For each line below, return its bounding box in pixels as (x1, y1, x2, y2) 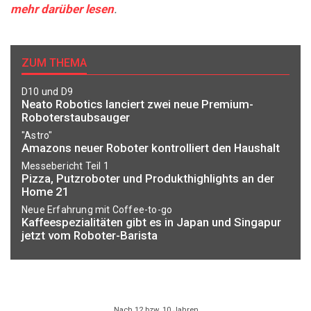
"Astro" (22, 129, 53, 141)
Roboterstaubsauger (22, 110, 130, 124)
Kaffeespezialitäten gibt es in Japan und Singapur (22, 215, 281, 230)
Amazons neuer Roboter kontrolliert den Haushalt (22, 140, 280, 155)
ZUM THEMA (22, 56, 87, 69)
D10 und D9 (22, 85, 73, 97)
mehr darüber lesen (10, 2, 114, 17)
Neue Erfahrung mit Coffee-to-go (22, 204, 173, 216)
